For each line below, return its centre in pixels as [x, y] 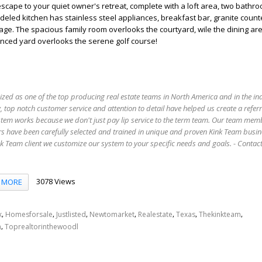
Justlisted [71, 215]
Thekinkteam [220, 215]
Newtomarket [112, 215]
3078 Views [56, 182]
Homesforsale [29, 215]
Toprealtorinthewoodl [42, 226]
